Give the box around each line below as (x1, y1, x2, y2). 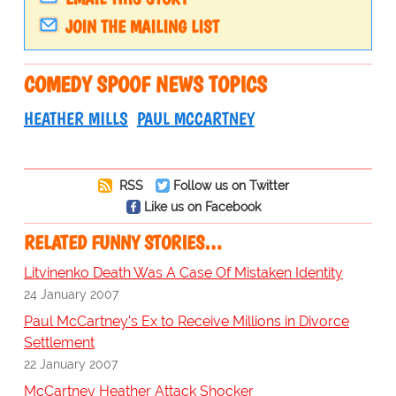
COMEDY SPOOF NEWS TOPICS (23, 71, 267, 98)
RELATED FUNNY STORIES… (23, 231, 222, 255)
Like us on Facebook (143, 199, 261, 215)
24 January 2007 (23, 286, 118, 302)
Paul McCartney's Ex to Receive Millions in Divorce (23, 313, 349, 331)
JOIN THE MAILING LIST (65, 16, 219, 38)
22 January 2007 (23, 356, 118, 372)
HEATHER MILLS (23, 108, 128, 130)
